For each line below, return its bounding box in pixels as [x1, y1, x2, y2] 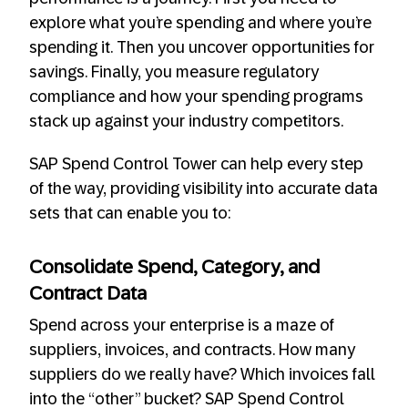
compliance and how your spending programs [29, 87, 363, 107]
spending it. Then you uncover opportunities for [29, 38, 374, 57]
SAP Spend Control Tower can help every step [29, 155, 363, 174]
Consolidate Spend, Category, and [29, 255, 320, 277]
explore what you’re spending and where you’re [29, 14, 372, 33]
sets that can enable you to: [29, 204, 230, 223]
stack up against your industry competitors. [29, 112, 343, 131]
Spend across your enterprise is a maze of [29, 316, 334, 335]
